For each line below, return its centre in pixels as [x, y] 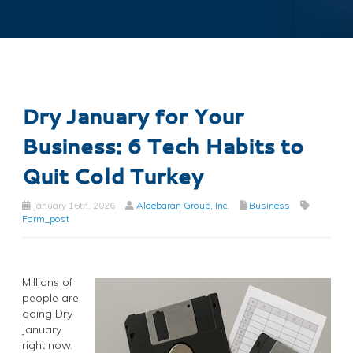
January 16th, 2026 [73, 205]
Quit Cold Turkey [113, 175]
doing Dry [47, 313]
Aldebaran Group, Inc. [183, 205]
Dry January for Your [133, 115]
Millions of [47, 282]
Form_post [46, 218]
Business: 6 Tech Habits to [163, 145]
